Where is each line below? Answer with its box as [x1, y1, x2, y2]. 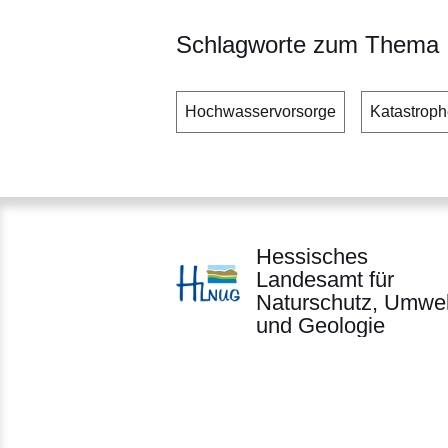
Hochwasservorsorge [185, 102, 336, 120]
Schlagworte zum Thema [176, 30, 439, 58]
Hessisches [256, 243, 368, 269]
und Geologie [256, 312, 385, 338]
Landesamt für [256, 266, 394, 292]
